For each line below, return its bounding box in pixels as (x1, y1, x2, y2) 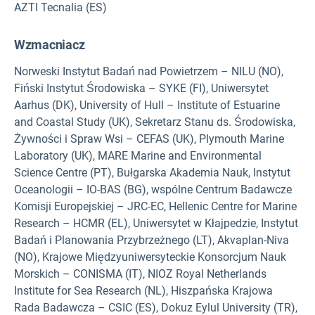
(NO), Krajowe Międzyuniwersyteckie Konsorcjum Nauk (14, 250, 286, 264)
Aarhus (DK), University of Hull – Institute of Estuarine (14, 98, 280, 112)
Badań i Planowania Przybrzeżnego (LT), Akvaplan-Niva (14, 233, 289, 247)
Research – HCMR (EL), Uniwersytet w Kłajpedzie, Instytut (14, 217, 298, 231)
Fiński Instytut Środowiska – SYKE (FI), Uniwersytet (14, 82, 269, 96)
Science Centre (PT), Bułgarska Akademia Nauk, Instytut (14, 166, 290, 180)
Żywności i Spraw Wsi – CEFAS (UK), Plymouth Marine (14, 132, 284, 146)
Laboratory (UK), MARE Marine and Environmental (14, 149, 262, 163)
